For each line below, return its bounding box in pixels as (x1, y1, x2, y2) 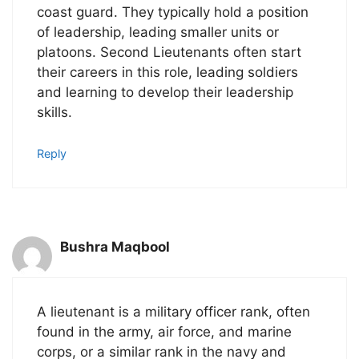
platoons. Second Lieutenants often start (37, 44, 301, 61)
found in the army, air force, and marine (37, 324, 292, 340)
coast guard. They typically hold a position (37, 4, 309, 21)
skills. (37, 104, 72, 121)
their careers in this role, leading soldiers (37, 64, 298, 81)
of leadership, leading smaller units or (37, 24, 279, 41)
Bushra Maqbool (60, 238, 170, 255)
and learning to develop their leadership (37, 84, 293, 101)
